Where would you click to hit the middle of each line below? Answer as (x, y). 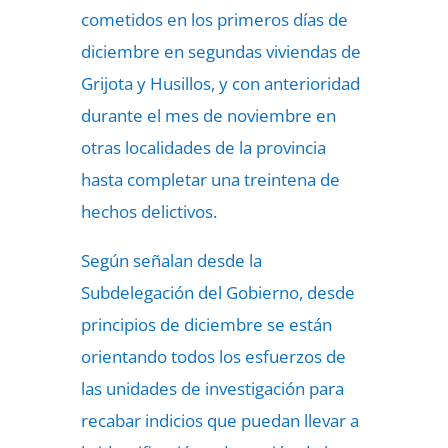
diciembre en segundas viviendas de (220, 51)
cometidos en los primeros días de (214, 19)
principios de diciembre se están (206, 324)
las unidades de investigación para (212, 388)
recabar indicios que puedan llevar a (219, 420)
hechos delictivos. (148, 211)
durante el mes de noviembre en (208, 115)
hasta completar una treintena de (210, 179)
